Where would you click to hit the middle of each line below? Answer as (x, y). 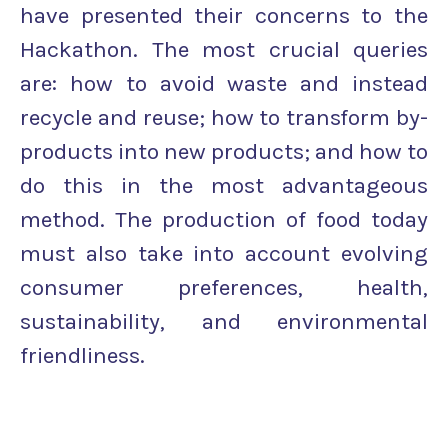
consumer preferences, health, (224, 287)
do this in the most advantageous (224, 185)
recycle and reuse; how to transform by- (224, 117)
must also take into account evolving (224, 253)
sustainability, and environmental (224, 321)
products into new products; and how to (224, 151)
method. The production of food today (224, 219)
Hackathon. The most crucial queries (224, 49)
